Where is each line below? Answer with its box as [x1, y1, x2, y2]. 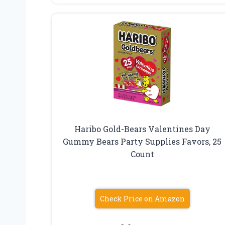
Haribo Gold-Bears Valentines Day [74, 123, 210, 134]
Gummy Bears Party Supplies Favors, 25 [63, 136, 222, 147]
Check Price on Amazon [99, 193, 185, 203]
